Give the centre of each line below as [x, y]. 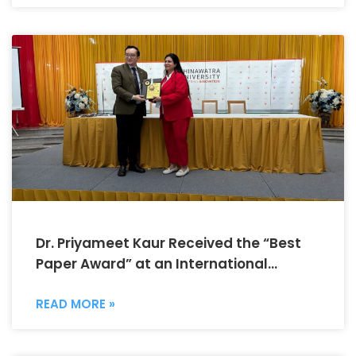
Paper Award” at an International [152, 263]
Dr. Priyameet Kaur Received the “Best [168, 243]
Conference [77, 284]
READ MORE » [75, 304]
